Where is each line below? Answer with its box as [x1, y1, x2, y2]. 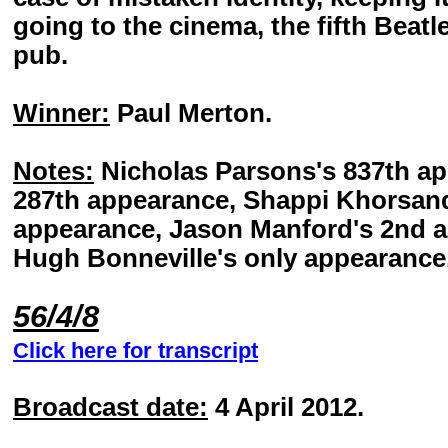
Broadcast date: [13, 393, 208, 421]
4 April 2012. [208, 393, 364, 421]
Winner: [13, 99, 110, 127]
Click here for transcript [13, 338, 258, 363]
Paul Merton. [110, 99, 272, 127]
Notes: [13, 157, 94, 185]
